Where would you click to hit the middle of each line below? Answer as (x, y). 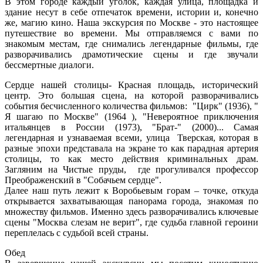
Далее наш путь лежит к (59, 191)
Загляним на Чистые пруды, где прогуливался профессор (131, 170)
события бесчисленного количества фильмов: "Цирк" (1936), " (131, 106)
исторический (227, 85)
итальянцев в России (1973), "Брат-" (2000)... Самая (131, 127)
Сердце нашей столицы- (62, 85)
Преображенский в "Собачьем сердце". (84, 180)
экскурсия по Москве (146, 23)
